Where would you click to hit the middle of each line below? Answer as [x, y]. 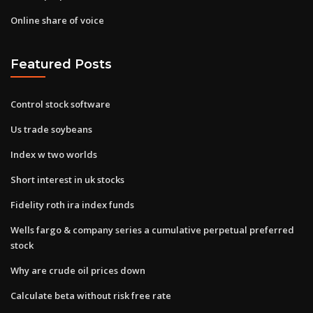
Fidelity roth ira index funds [72, 204]
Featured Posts [61, 64]
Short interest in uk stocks [67, 179]
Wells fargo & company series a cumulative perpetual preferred [152, 230]
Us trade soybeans [51, 129]
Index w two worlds [54, 154]
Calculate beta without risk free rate [91, 295]
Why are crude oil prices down [78, 270]
